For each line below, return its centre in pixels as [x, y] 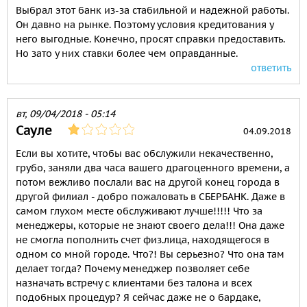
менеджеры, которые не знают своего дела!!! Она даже [150, 226]
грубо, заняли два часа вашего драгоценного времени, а [153, 168]
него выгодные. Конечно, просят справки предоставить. [150, 39]
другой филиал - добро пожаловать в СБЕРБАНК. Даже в [150, 197]
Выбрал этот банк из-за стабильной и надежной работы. [152, 11]
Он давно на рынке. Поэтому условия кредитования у [145, 25]
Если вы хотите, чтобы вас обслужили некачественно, [144, 154]
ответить [271, 68]
